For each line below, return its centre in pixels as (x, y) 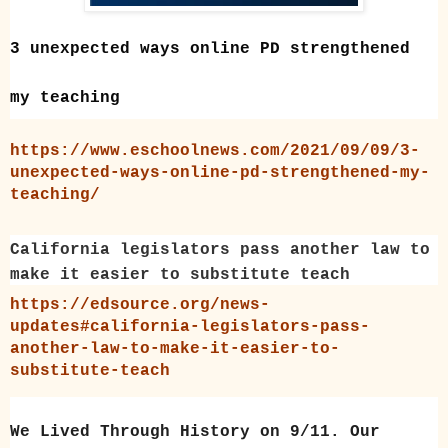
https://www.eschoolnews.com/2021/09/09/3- (215, 151)
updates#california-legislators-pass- (190, 326)
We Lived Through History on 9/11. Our (195, 431)
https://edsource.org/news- (140, 304)
